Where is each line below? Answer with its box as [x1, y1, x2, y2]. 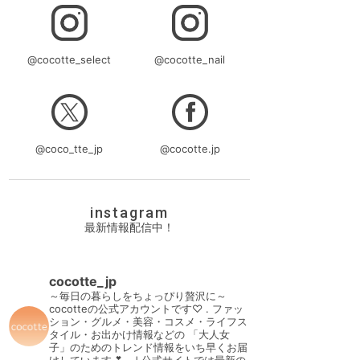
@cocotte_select [27, 53, 111, 67]
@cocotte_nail [154, 53, 225, 67]
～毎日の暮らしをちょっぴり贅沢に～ [49, 289, 227, 303]
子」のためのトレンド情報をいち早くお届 [49, 341, 247, 354]
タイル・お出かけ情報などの [49, 328, 185, 342]
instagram [89, 204, 170, 222]
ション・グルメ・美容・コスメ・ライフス [49, 315, 247, 329]
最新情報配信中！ [84, 220, 174, 235]
